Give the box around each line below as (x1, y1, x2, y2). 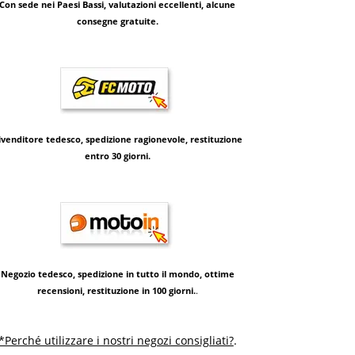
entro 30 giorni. (84, 150, 151, 162)
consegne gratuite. (76, 15, 158, 28)
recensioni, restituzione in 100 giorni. (36, 284, 196, 297)
